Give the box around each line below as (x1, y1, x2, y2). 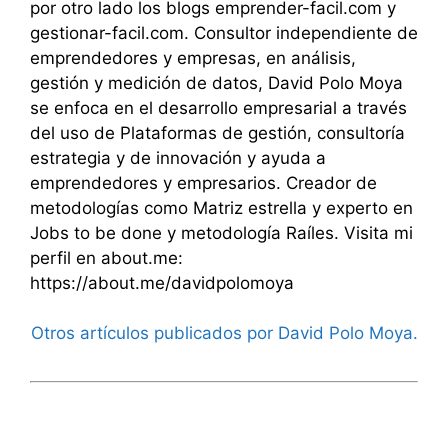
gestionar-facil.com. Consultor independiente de (30, 22, 418, 43)
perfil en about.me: (30, 247, 183, 268)
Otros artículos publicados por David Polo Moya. (31, 323, 418, 344)
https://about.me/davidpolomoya (30, 272, 294, 293)
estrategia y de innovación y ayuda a (30, 147, 326, 168)
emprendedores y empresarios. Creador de (30, 172, 377, 193)
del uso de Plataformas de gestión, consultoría (30, 122, 405, 143)
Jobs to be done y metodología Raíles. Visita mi (30, 222, 413, 243)
